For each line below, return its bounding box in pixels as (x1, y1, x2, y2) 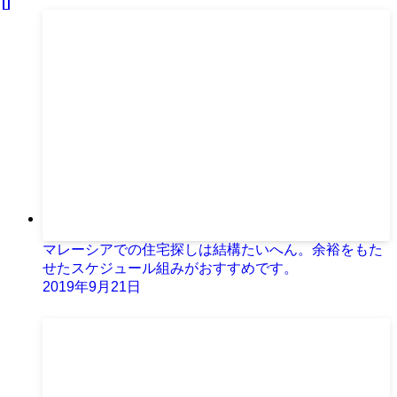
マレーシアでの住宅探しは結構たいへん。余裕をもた (43, 242, 383, 258)
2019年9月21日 (43, 279, 141, 295)
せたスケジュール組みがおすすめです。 (43, 261, 298, 276)
